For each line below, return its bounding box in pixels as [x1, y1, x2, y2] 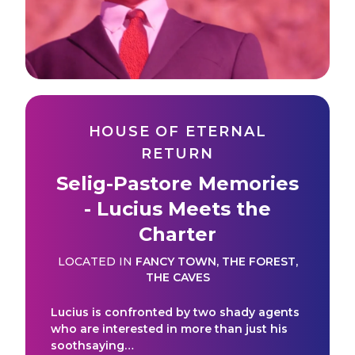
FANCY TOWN [135, 254, 216, 269]
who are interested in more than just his [51, 321, 288, 336]
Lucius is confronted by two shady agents [51, 304, 300, 319]
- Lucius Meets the [84, 197, 271, 220]
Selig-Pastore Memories [56, 171, 299, 195]
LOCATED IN [57, 254, 132, 269]
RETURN [141, 144, 214, 162]
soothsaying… [51, 338, 134, 353]
